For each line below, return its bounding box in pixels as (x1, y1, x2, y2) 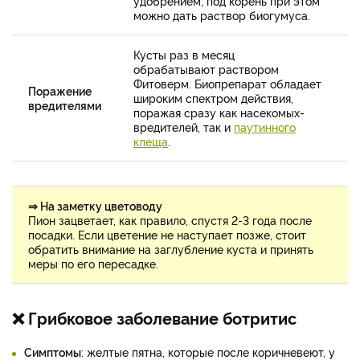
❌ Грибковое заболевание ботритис (12, 305, 297, 329)
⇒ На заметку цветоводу (28, 197, 162, 213)
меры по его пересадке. (28, 255, 158, 271)
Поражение (28, 82, 92, 98)
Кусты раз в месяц (133, 46, 235, 62)
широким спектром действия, (133, 89, 293, 105)
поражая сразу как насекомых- (133, 104, 305, 120)
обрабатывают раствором (133, 60, 279, 76)
